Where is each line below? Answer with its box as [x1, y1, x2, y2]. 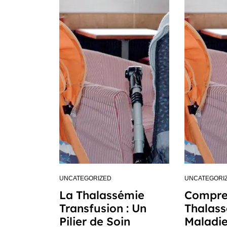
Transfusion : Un [59, 201, 146, 215]
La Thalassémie [59, 188, 144, 202]
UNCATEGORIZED [59, 175, 111, 182]
